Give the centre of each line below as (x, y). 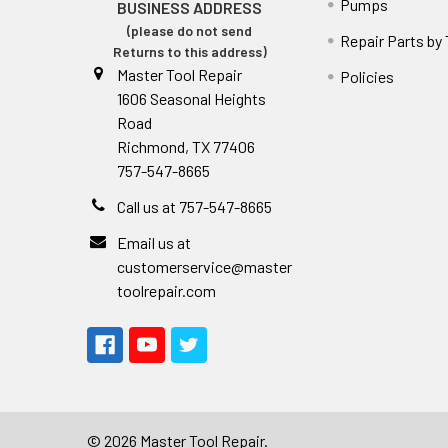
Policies (367, 76)
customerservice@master (204, 266)
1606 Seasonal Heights (191, 98)
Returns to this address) (189, 51)
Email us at (154, 242)
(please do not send (190, 30)
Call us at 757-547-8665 (194, 206)
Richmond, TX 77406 (186, 146)
